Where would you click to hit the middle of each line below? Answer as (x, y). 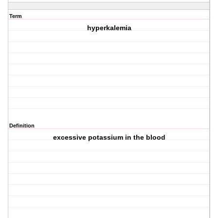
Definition (22, 126)
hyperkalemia (109, 28)
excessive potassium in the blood (109, 137)
